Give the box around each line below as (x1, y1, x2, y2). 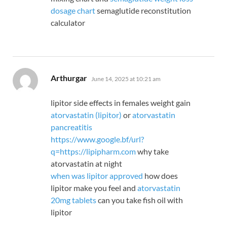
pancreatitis (51, 122, 92, 132)
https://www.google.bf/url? (51, 134, 144, 144)
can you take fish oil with (96, 195, 183, 205)
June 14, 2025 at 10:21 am (91, 75, 161, 83)
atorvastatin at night (51, 159, 122, 169)
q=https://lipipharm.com (51, 146, 136, 157)
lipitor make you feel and (51, 183, 137, 193)
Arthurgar (51, 73, 87, 83)
